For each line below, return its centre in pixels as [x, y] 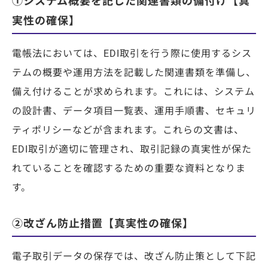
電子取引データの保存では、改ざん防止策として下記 [134, 257]
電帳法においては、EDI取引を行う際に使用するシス [132, 54]
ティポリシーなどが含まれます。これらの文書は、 [128, 130]
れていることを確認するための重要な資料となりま [129, 169]
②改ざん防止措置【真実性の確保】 [103, 224]
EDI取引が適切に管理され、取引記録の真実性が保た [132, 150]
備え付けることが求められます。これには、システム [133, 92]
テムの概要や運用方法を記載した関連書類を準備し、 [134, 73]
